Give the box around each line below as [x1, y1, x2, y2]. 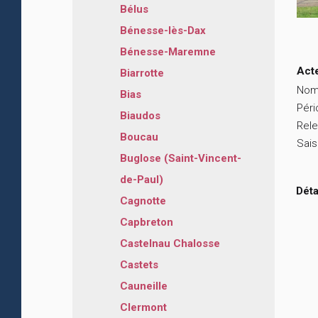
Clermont [120, 300, 167, 314]
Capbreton [120, 215, 173, 229]
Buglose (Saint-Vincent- [120, 151, 241, 165]
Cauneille [120, 279, 168, 292]
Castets [120, 258, 158, 271]
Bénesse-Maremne [120, 45, 216, 58]
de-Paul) [120, 172, 163, 186]
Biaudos [120, 109, 160, 122]
